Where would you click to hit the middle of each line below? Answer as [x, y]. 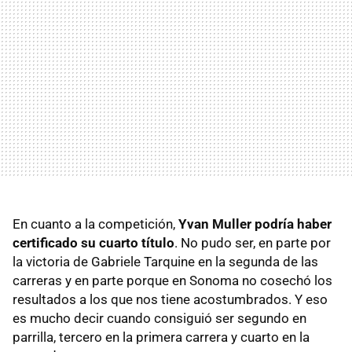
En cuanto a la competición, [95, 224]
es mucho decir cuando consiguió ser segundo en [159, 319]
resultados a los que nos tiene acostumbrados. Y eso [170, 300]
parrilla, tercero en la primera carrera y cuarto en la [161, 337]
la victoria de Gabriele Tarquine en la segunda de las [165, 262]
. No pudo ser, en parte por [253, 243]
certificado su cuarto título [93, 243]
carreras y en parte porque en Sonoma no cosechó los [172, 281]
